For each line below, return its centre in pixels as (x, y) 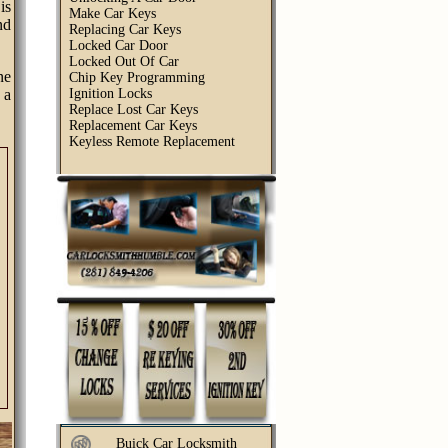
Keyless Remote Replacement (152, 141)
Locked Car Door (118, 45)
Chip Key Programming (137, 77)
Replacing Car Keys (125, 29)
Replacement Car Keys (133, 125)
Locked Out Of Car (124, 61)
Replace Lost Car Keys (133, 109)
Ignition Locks (110, 93)
